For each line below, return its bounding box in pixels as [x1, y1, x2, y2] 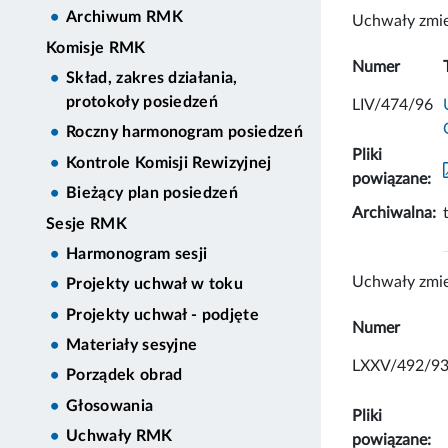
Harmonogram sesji [66, 245, 208, 262]
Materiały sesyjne [66, 337, 198, 354]
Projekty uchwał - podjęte [66, 306, 259, 323]
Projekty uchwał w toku [66, 276, 244, 293]
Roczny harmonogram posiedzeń [66, 124, 303, 141]
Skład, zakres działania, [66, 70, 238, 87]
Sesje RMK [46, 215, 127, 232]
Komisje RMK [46, 39, 146, 56]
